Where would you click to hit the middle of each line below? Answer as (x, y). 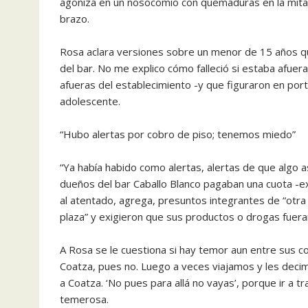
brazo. (76, 19)
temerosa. (86, 299)
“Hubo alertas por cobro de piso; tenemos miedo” (179, 134)
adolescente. (91, 101)
